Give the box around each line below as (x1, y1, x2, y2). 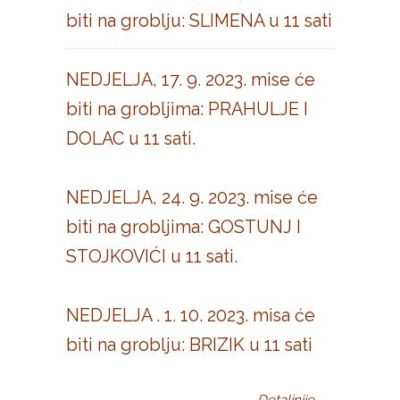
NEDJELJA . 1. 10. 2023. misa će (66, 304, 315, 327)
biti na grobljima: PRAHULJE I (66, 98, 308, 121)
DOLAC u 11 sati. (66, 128, 196, 150)
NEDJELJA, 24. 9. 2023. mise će (66, 187, 318, 209)
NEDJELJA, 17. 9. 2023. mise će (66, 69, 315, 91)
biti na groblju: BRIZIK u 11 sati (66, 334, 312, 356)
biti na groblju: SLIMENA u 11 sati (66, 10, 332, 32)
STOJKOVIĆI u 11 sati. (66, 246, 237, 268)
